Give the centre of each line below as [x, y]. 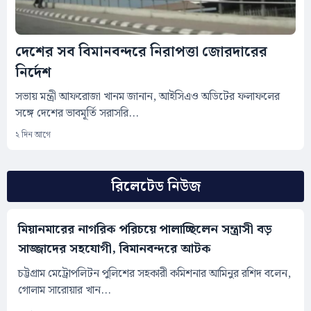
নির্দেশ [33, 73]
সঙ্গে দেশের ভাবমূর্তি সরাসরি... [77, 114]
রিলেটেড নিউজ [155, 187]
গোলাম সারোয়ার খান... [65, 291]
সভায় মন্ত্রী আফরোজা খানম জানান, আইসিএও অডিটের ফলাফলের [148, 97]
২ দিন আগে [33, 135]
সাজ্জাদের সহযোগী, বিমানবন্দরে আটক [115, 249]
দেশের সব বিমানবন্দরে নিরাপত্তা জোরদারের [141, 52]
